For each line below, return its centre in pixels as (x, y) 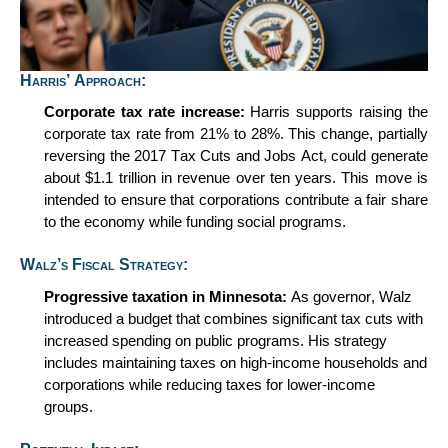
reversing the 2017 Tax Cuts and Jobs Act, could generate (236, 156)
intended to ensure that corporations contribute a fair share (236, 200)
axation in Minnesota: (212, 296)
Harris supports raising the (336, 112)
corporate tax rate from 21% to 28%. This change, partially (236, 134)
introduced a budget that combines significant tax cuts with (233, 318)
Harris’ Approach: (83, 80)
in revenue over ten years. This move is (292, 178)
